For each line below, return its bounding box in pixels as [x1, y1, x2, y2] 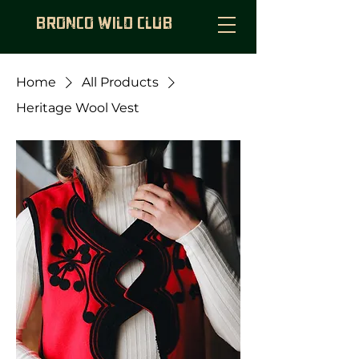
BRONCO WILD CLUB [36, 16, 173, 33]
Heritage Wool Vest [16, 100, 139, 115]
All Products [82, 75, 159, 90]
